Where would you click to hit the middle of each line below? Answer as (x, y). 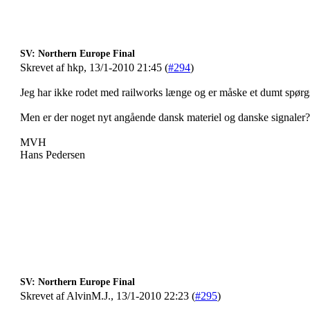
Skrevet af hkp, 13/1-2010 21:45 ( (94, 67)
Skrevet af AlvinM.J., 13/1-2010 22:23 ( (108, 296)
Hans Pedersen (53, 155)
